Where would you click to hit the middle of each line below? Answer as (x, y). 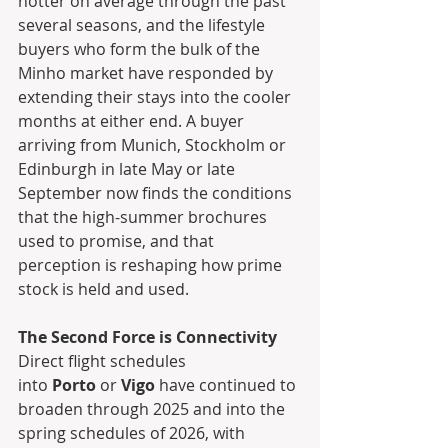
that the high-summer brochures (144, 217)
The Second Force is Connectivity (147, 337)
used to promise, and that (118, 241)
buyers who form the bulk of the (141, 49)
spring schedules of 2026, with (133, 433)
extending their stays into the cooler (156, 97)
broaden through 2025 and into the (153, 409)
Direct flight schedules (104, 361)
